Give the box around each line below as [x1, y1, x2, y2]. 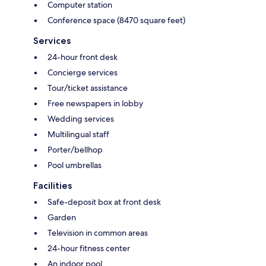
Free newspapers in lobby [47, 97, 143, 109]
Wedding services [47, 113, 114, 124]
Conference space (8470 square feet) [47, 14, 185, 26]
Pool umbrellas [47, 159, 102, 170]
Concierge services [47, 66, 118, 78]
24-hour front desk [47, 51, 118, 62]
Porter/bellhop [47, 144, 103, 155]
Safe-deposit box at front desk [47, 196, 161, 207]
